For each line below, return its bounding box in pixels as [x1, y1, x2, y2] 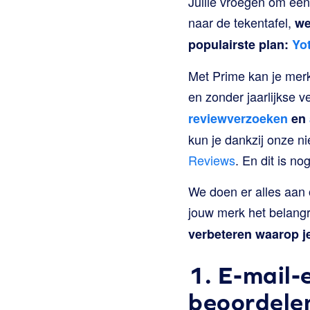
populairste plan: [188, 35, 292, 53]
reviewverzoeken [188, 109, 288, 127]
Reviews [188, 151, 235, 169]
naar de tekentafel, [188, 13, 295, 31]
